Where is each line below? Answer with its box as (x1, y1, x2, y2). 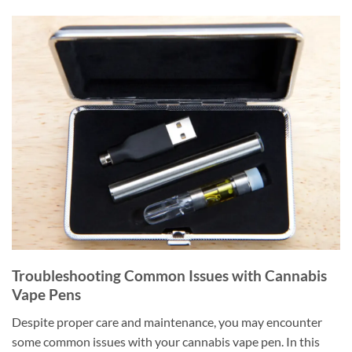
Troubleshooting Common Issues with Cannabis (12, 266, 327, 285)
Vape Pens (12, 285, 81, 304)
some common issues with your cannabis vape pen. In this (12, 333, 320, 349)
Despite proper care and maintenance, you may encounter (12, 313, 322, 329)
